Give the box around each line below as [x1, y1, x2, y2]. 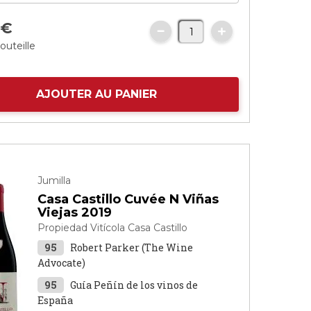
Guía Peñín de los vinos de [70, 278, 199, 292]
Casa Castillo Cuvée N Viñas [37, 192, 219, 207]
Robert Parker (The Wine [70, 241, 194, 254]
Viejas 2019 [37, 205, 112, 220]
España [37, 294, 74, 307]
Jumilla [37, 174, 72, 187]
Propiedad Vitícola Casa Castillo [37, 221, 188, 234]
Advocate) [37, 256, 86, 269]
